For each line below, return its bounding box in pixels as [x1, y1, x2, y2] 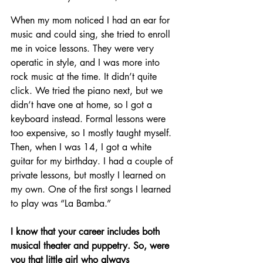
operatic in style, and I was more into [11, 56, 163, 69]
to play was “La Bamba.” [11, 197, 111, 210]
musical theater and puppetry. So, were [11, 240, 172, 252]
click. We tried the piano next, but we [11, 85, 166, 97]
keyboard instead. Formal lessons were [11, 113, 168, 126]
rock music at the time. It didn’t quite [11, 70, 160, 83]
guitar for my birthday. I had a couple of [11, 155, 176, 168]
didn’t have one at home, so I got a [11, 99, 155, 112]
